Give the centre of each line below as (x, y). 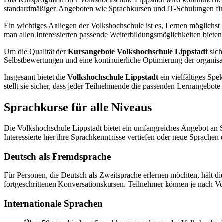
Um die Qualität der (36, 52)
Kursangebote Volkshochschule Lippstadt (138, 52)
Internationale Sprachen (53, 204)
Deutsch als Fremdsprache (57, 156)
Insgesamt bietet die (36, 77)
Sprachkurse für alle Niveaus (78, 107)
